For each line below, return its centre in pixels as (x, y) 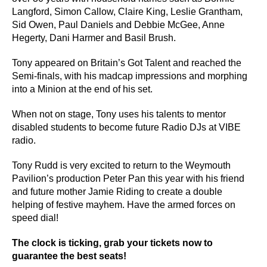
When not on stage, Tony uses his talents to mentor (119, 114)
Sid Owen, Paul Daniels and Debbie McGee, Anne (118, 24)
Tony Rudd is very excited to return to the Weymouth (121, 165)
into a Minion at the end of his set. (82, 89)
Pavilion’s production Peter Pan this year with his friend (128, 178)
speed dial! (35, 218)
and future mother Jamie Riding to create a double (117, 191)
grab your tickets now (153, 243)
